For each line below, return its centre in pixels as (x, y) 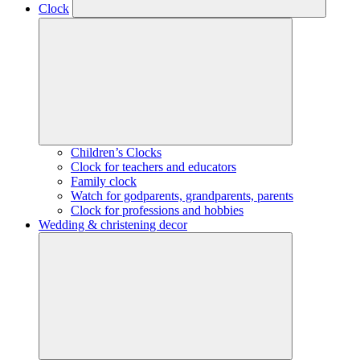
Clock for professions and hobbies (157, 210)
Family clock (104, 181)
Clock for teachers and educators (153, 167)
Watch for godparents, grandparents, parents (182, 196)
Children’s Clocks (116, 152)
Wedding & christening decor (113, 225)
